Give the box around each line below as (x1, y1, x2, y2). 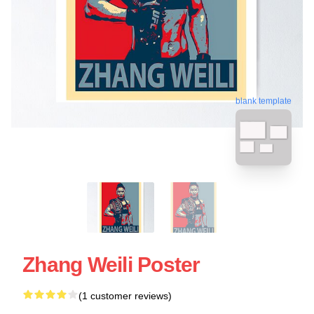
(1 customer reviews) (78, 289, 172, 301)
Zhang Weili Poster (22, 252, 200, 276)
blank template (235, 97, 292, 107)
